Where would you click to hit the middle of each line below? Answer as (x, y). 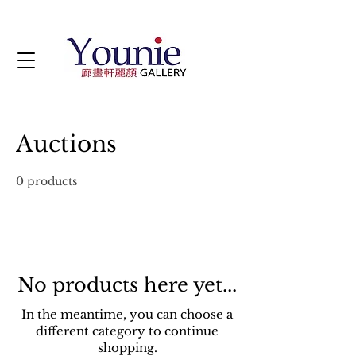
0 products (46, 181)
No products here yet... (127, 285)
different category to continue (127, 331)
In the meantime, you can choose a (127, 314)
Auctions (66, 144)
